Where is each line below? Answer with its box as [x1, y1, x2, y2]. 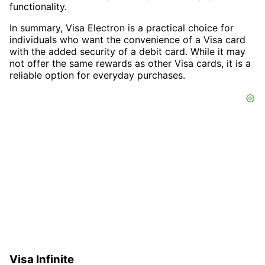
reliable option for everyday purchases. [9, 69, 185, 81]
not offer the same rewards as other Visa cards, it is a [9, 57, 251, 69]
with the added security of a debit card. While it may [9, 45, 245, 57]
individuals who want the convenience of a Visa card [9, 33, 245, 46]
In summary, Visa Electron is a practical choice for [9, 21, 234, 34]
